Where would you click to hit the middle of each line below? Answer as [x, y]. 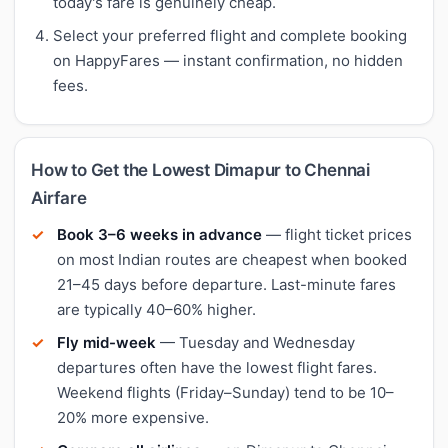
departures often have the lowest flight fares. [217, 367]
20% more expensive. [133, 417]
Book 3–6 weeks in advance [159, 234]
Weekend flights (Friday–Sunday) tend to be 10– [225, 392]
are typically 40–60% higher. [156, 309]
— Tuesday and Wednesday [255, 342]
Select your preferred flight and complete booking [230, 35]
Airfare [59, 197]
